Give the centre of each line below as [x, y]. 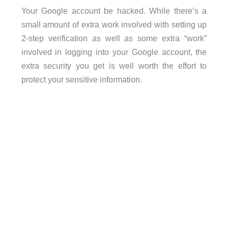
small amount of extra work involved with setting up [114, 25]
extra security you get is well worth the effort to [114, 66]
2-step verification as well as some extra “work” [114, 38]
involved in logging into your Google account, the [114, 52]
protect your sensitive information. [81, 80]
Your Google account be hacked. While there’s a [114, 11]
